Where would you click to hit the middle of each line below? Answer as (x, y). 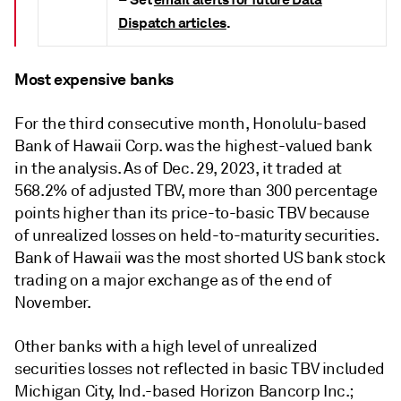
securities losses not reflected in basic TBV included (200, 369)
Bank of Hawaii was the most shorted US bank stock (200, 258)
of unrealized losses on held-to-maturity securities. (196, 236)
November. (53, 303)
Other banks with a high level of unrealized (166, 347)
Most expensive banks (94, 80)
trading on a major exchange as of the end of (173, 281)
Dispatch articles (172, 23)
